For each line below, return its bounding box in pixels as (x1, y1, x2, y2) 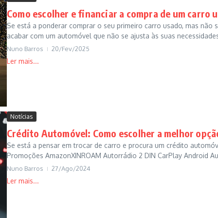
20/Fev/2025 (52, 44, 90, 53)
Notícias (10, 112, 33, 120)
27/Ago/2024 (52, 164, 91, 172)
